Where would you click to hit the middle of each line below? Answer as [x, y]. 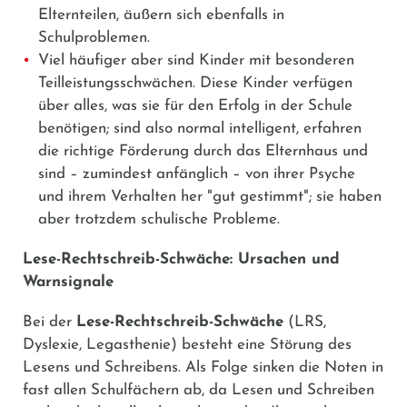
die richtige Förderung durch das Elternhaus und [203, 151]
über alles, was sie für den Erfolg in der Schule [195, 105]
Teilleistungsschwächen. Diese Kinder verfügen [195, 83]
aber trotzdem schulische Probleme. [159, 219]
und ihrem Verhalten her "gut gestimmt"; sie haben [210, 196]
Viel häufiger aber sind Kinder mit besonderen [196, 60]
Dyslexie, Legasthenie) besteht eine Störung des [187, 344]
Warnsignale [68, 282]
